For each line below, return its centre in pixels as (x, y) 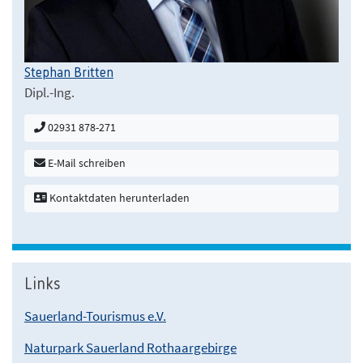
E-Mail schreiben (85, 162)
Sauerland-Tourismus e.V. (95, 316)
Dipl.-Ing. (49, 93)
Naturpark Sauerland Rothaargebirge (130, 347)
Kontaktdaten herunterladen (118, 198)
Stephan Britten (69, 73)
